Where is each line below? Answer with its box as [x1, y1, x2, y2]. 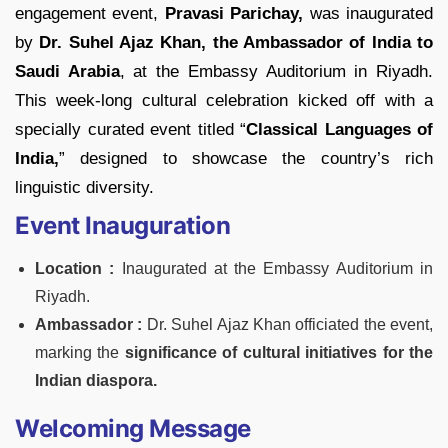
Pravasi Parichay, [164, 4, 304, 24]
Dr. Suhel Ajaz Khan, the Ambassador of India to [33, 33, 433, 53]
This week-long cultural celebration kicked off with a [15, 91, 433, 111]
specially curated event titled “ [15, 120, 246, 140]
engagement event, [15, 4, 165, 24]
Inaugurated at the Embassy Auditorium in [114, 260, 434, 278]
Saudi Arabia [15, 62, 120, 82]
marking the [35, 344, 125, 362]
